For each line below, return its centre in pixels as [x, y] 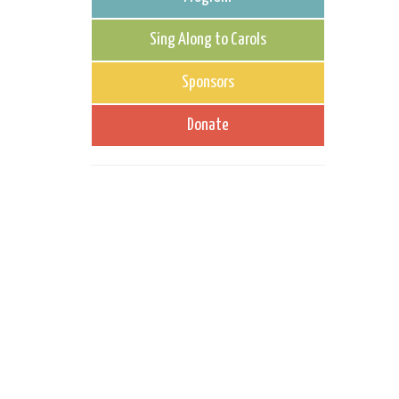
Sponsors [208, 82]
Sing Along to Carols [208, 40]
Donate [208, 125]
